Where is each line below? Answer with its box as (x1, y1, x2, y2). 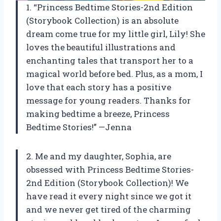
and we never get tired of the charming (26, 204, 191, 216)
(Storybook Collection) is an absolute (26, 15, 179, 27)
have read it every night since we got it (26, 190, 191, 202)
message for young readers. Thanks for (26, 95, 191, 107)
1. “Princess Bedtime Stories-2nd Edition (26, 1, 193, 13)
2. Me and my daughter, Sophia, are (26, 150, 171, 162)
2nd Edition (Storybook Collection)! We (26, 177, 188, 189)
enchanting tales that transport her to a (26, 55, 193, 67)
